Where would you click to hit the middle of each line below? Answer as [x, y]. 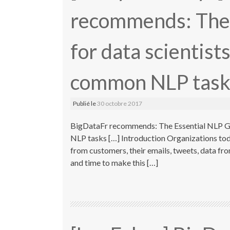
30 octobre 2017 [120, 103]
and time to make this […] [114, 162]
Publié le [85, 103]
